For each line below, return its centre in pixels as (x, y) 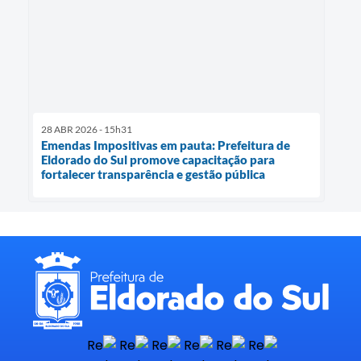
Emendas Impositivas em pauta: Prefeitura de (166, 145)
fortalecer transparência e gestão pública (153, 174)
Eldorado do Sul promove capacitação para (158, 159)
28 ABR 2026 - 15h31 (87, 129)
